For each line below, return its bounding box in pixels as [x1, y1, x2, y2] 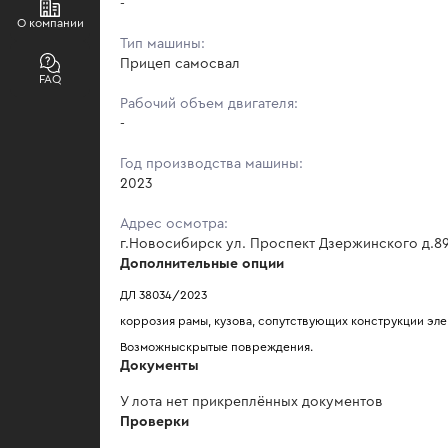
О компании [16, 17, 84, 29]
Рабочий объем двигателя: [120, 96, 298, 111]
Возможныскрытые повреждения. [120, 340, 313, 353]
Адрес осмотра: [120, 216, 228, 231]
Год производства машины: [120, 156, 303, 171]
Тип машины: [120, 36, 205, 51]
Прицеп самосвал [120, 56, 240, 71]
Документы [120, 358, 199, 373]
